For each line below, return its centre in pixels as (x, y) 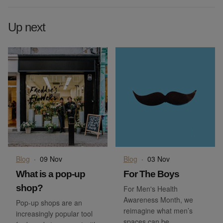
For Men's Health (151, 189)
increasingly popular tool (54, 214)
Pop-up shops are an (49, 203)
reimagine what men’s (158, 211)
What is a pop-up (51, 174)
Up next (27, 27)
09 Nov (51, 159)
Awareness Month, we (158, 200)
